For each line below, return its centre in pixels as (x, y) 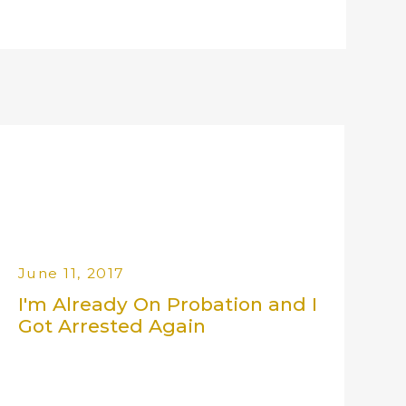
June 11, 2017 (71, 273)
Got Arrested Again (111, 325)
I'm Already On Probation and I (167, 304)
